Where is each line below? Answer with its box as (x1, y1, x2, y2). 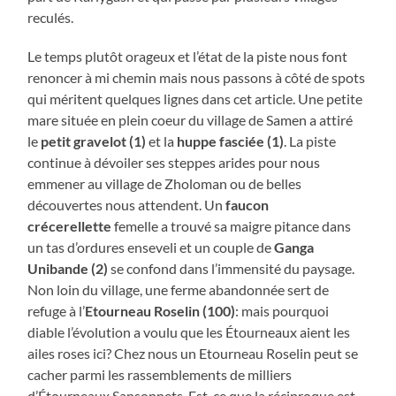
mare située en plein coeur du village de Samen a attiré (27, 110, 354, 128)
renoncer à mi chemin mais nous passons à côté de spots (27, 68, 366, 86)
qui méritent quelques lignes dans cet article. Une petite (27, 89, 363, 107)
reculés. (27, 8, 74, 26)
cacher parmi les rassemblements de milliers (27, 365, 293, 383)
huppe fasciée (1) (174, 132, 285, 149)
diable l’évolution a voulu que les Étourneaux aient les (27, 323, 351, 340)
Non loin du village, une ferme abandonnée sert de (27, 280, 330, 298)
